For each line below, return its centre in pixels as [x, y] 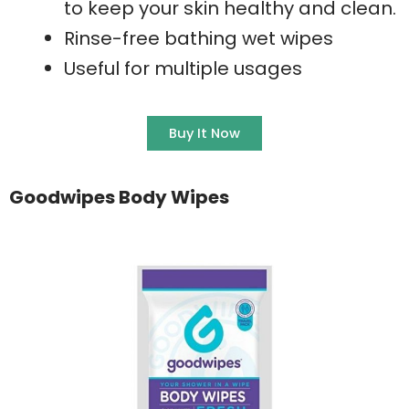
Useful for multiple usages [183, 68]
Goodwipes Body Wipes [119, 197]
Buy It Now [204, 133]
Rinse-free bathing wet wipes [199, 38]
